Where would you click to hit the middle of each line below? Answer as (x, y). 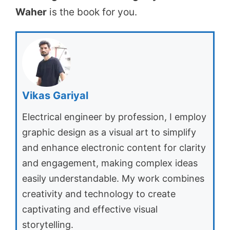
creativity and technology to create (99, 194)
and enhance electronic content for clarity (114, 148)
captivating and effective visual (90, 209)
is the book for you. (92, 12)
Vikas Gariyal (55, 96)
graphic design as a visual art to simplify (109, 132)
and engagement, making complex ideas (110, 163)
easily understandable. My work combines (113, 179)
